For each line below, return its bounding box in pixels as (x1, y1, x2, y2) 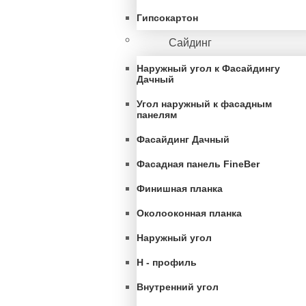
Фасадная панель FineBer (137, 158, 260, 169)
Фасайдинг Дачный (137, 134, 229, 145)
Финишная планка (137, 183, 223, 194)
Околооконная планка (137, 208, 242, 219)
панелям (137, 109, 177, 120)
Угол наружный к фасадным (137, 98, 272, 109)
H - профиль (137, 257, 197, 268)
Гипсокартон (137, 12, 198, 23)
